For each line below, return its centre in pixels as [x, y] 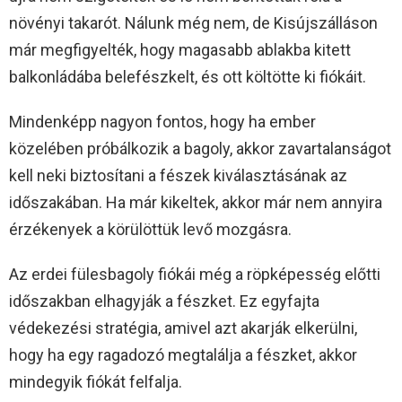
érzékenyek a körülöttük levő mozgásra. [150, 230]
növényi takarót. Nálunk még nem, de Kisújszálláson [193, 23]
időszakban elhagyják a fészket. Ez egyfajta [164, 301]
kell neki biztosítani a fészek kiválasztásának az [178, 176]
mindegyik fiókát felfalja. [96, 382]
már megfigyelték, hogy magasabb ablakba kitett [180, 50]
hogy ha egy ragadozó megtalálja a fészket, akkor [183, 355]
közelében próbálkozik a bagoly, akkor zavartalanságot [200, 149]
